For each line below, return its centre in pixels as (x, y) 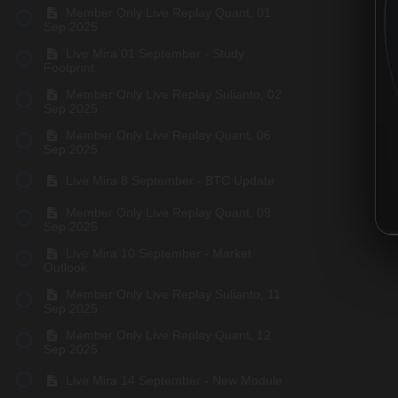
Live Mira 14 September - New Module (172, 381)
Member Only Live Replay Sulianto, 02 (171, 94)
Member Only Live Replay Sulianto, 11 (171, 294)
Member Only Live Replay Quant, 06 (166, 135)
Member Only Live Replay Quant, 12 (166, 334)
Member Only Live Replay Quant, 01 (166, 12)
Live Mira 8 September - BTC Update (168, 181)
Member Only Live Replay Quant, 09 (166, 212)
